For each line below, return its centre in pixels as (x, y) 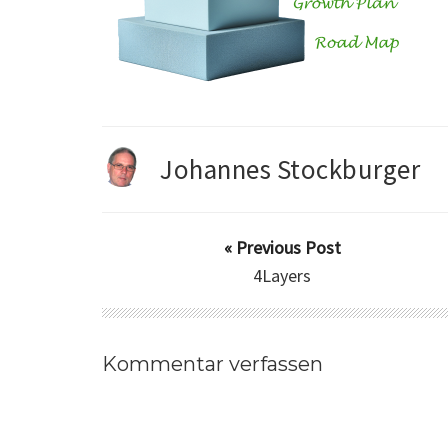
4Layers (282, 276)
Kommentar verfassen (212, 364)
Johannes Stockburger (290, 169)
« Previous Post (282, 248)
